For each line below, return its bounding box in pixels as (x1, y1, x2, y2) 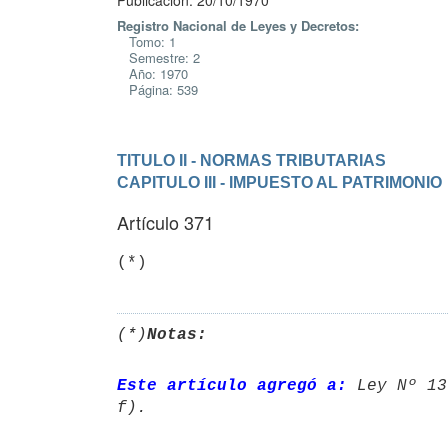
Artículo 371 (117, 209, 214, 235)
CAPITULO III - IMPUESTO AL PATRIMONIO (117, 173, 442, 191)
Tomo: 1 (117, 32, 176, 51)
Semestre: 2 (117, 48, 200, 67)
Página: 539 (117, 80, 198, 99)
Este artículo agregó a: (117, 376, 347, 395)
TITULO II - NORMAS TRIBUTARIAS (117, 151, 386, 169)
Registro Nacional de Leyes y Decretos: (117, 16, 359, 35)
